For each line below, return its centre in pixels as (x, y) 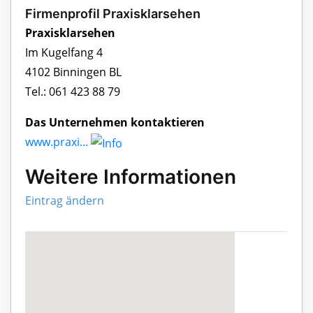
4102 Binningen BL (73, 72)
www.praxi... (57, 142)
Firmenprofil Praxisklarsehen (113, 14)
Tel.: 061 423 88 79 (73, 92)
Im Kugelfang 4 (64, 53)
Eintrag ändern (65, 201)
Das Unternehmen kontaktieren (115, 123)
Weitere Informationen (131, 177)
